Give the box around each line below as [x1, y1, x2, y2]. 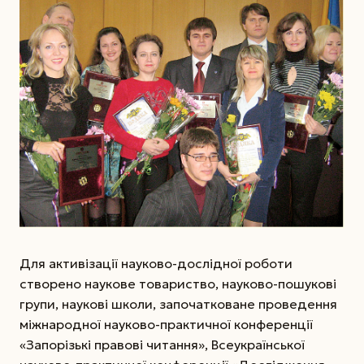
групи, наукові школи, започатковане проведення [19, 295, 337, 312]
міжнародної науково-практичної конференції [19, 315, 313, 332]
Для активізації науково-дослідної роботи [19, 254, 292, 271]
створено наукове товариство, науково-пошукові [19, 275, 336, 292]
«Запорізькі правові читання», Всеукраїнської [19, 336, 305, 353]
